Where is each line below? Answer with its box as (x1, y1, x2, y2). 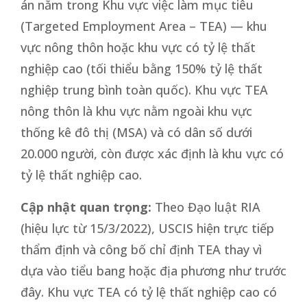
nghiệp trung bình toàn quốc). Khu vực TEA (21, 81, 268, 98)
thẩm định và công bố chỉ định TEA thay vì (21, 241, 262, 258)
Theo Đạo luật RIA (151, 198, 260, 215)
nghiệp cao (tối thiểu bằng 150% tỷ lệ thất (21, 60, 262, 77)
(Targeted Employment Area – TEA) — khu (21, 17, 267, 34)
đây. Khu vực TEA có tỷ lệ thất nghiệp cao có (21, 283, 277, 300)
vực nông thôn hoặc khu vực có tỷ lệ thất (21, 38, 256, 56)
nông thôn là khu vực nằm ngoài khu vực (21, 102, 252, 119)
